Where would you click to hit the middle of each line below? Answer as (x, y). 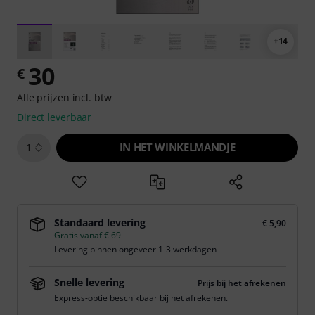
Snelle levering (89, 282)
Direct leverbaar (54, 117)
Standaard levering (100, 223)
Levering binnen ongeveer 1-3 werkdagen (135, 249)
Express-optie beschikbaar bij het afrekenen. (141, 298)
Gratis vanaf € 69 (88, 235)
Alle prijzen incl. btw (64, 97)
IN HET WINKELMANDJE (177, 147)
